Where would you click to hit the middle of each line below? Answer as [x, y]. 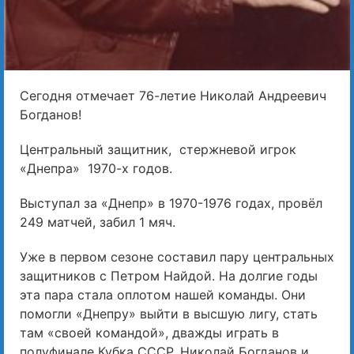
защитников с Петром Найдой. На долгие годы [169, 276]
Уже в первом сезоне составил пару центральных [177, 257]
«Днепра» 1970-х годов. [96, 169]
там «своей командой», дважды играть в [149, 333]
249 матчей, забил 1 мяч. [98, 222]
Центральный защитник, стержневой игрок [158, 150]
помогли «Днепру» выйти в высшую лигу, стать [169, 314]
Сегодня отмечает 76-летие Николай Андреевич [173, 96]
